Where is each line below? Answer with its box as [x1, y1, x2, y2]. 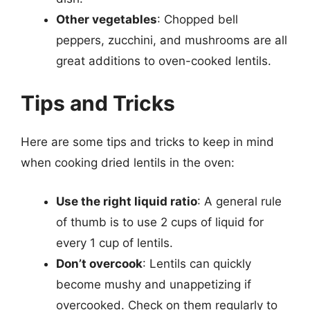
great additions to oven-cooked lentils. [56, 53, 271, 68]
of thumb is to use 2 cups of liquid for [56, 215, 264, 229]
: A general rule [197, 194, 282, 208]
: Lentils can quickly [143, 256, 251, 271]
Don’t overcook [56, 256, 143, 271]
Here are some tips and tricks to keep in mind [21, 135, 274, 149]
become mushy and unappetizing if [56, 277, 251, 291]
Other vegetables [56, 12, 157, 26]
